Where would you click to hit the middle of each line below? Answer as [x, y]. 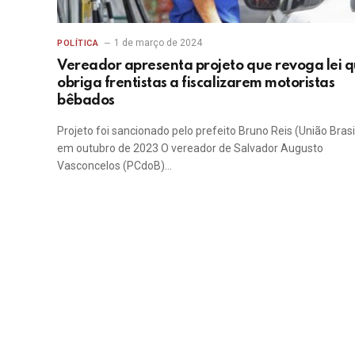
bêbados [86, 100]
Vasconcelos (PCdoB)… [115, 165]
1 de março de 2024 [158, 42]
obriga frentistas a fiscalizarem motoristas [196, 83]
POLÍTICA [78, 43]
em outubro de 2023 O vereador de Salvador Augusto [190, 148]
